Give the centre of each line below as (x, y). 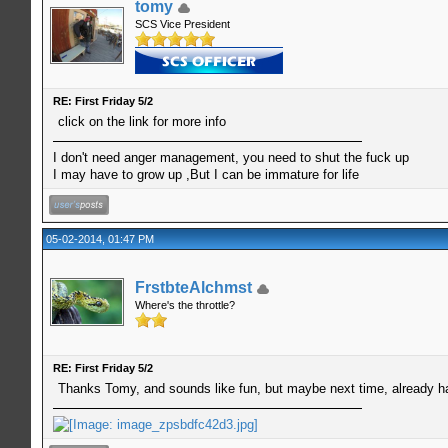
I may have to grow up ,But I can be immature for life (205, 174)
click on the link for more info (141, 121)
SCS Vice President (182, 23)
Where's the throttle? (184, 304)
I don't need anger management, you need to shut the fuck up (230, 157)
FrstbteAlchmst (193, 287)
